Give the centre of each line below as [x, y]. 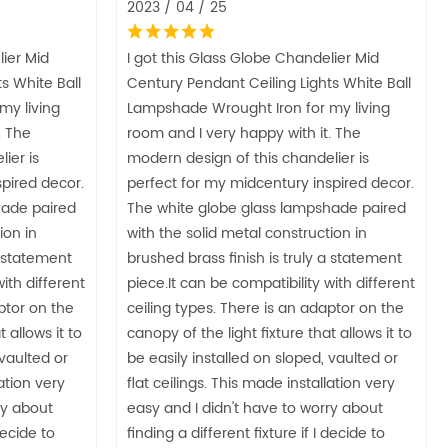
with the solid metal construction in [247, 233]
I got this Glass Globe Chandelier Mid [253, 58]
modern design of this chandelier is [248, 158]
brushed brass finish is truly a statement [264, 258]
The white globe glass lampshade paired [266, 208]
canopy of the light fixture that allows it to [269, 333]
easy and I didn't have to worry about [255, 408]
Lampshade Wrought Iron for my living [258, 108]
